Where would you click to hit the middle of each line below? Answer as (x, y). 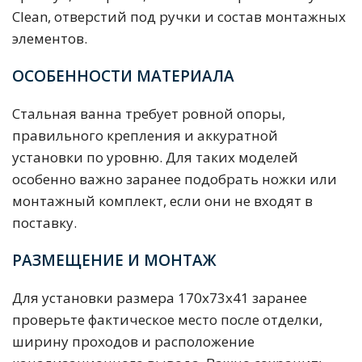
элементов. (50, 39)
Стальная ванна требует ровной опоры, (149, 114)
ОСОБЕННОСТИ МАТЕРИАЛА (123, 76)
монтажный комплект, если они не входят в (162, 201)
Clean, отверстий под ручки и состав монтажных (179, 17)
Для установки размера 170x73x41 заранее (160, 298)
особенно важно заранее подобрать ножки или (175, 179)
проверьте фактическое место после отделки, (167, 320)
